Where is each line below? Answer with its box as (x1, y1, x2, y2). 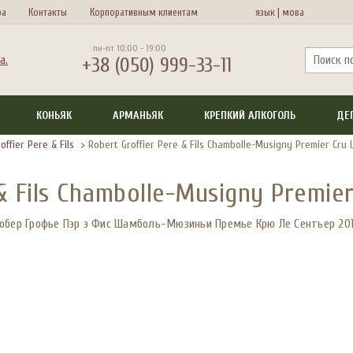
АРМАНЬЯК (113, 108, 164, 122)
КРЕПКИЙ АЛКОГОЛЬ (203, 108, 295, 122)
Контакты (28, 6, 68, 18)
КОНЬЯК (36, 108, 72, 122)
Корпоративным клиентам (90, 6, 199, 18)
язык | (255, 6, 280, 18)
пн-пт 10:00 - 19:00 (92, 43, 166, 54)
